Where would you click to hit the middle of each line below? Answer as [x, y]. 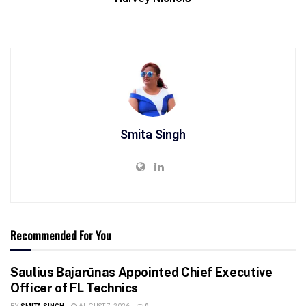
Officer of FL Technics [74, 288]
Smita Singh [153, 135]
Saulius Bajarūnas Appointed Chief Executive [141, 272]
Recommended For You [61, 235]
